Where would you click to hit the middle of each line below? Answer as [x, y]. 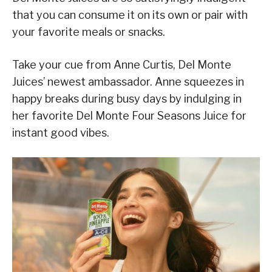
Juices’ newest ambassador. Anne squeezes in [128, 82]
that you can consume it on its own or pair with [130, 15]
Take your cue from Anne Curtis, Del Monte [122, 65]
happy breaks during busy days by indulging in [127, 99]
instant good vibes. [61, 133]
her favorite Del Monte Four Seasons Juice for [129, 116]
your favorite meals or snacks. [89, 32]
